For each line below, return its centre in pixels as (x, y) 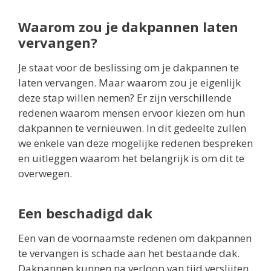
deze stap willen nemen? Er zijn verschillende (125, 97)
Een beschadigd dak (85, 213)
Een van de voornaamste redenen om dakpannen (135, 238)
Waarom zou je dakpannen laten (128, 26)
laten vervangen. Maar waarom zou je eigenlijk (129, 82)
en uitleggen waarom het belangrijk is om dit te (131, 158)
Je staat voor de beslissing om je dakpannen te (129, 67)
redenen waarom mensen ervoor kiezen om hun (132, 113)
